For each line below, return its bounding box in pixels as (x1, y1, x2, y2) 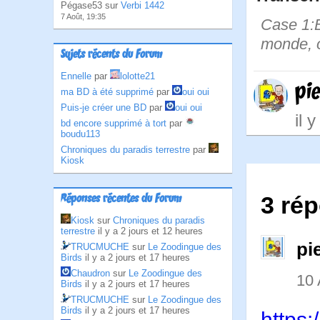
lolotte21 (120, 71, 155, 81)
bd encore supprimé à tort (61, 118, 166, 129)
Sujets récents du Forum (61, 48, 162, 62)
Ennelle (61, 71, 91, 81)
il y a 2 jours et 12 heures (98, 226, 203, 236)
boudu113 (61, 129, 100, 139)
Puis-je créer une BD (61, 102, 146, 113)
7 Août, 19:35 (61, 12, 106, 21)
